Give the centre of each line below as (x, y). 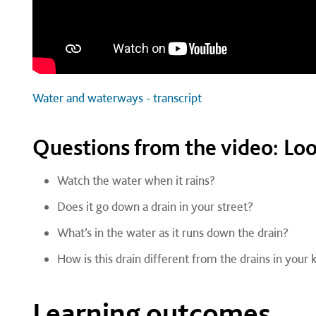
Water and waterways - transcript (117, 98)
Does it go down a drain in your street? (155, 206)
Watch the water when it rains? (136, 180)
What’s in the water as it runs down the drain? (172, 232)
